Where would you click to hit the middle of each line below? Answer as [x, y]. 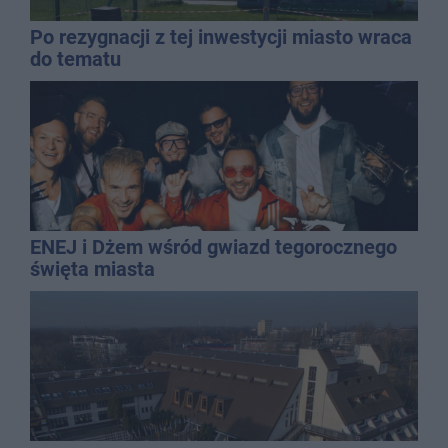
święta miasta [92, 268]
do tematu [75, 58]
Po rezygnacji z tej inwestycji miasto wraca [221, 36]
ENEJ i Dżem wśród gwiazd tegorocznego [213, 246]
